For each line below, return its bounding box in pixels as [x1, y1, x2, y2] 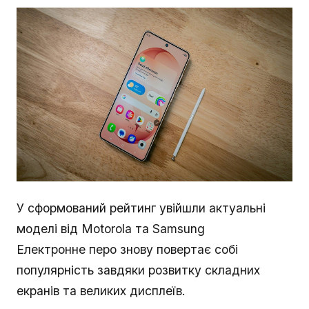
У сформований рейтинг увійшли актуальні [17, 201, 266, 216]
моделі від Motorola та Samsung [17, 221, 205, 237]
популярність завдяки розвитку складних [17, 263, 260, 278]
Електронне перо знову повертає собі [17, 242, 238, 257]
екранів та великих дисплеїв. [17, 283, 186, 299]
